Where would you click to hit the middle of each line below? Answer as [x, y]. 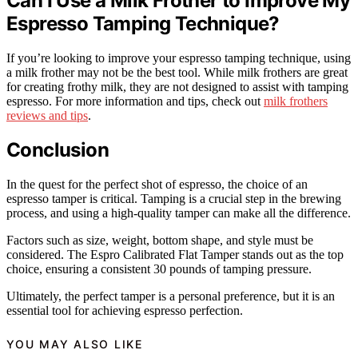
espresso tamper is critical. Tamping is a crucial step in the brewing [174, 199]
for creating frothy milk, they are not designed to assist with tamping [177, 86]
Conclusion [58, 150]
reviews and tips [47, 115]
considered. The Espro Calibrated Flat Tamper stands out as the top [175, 255]
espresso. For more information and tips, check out [135, 101]
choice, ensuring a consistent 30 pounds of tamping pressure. [159, 269]
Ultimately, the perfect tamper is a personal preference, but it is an [171, 296]
